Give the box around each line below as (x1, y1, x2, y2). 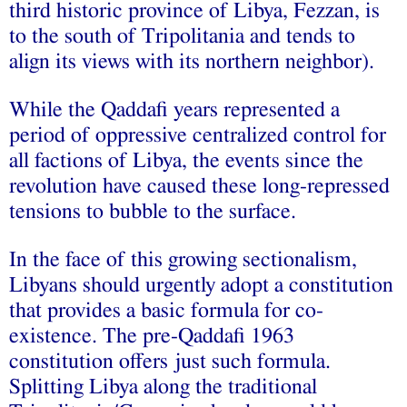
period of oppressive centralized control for (9, 124, 386, 146)
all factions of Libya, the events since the (9, 149, 363, 172)
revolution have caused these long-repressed (9, 174, 390, 197)
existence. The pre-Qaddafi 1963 (9, 324, 294, 347)
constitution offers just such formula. (9, 350, 331, 372)
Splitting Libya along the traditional (9, 375, 317, 398)
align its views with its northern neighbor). (9, 50, 374, 73)
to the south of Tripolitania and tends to (9, 25, 355, 47)
